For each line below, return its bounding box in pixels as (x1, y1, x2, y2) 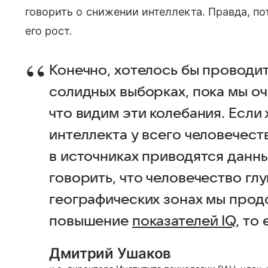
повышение (49, 214, 132, 229)
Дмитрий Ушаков (49, 245, 172, 262)
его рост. (25, 25, 72, 37)
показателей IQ (132, 214, 236, 229)
